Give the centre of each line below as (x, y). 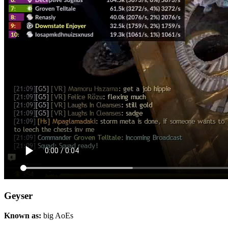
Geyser (18, 196)
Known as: (24, 216)
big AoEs (58, 216)
